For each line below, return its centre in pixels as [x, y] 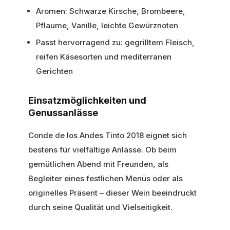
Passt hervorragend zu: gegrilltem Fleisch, [115, 42]
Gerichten [54, 71]
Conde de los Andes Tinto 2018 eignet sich [108, 135]
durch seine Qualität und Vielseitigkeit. [100, 207]
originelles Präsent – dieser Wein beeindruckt [112, 193]
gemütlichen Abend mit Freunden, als [98, 164]
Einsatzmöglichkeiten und [87, 100]
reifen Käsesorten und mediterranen [104, 56]
